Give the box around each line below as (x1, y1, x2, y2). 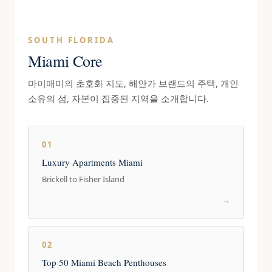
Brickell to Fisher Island (42, 174, 125, 185)
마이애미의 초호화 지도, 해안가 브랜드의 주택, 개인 (28, 77, 239, 89)
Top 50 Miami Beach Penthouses (42, 256, 167, 268)
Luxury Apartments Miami (42, 156, 143, 168)
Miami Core (28, 50, 103, 71)
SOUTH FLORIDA (28, 35, 115, 46)
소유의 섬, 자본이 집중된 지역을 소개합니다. (28, 92, 209, 104)
